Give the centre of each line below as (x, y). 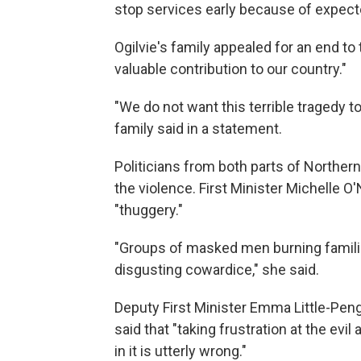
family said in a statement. (198, 129)
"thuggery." (149, 210)
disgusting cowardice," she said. (217, 270)
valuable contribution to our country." (230, 69)
